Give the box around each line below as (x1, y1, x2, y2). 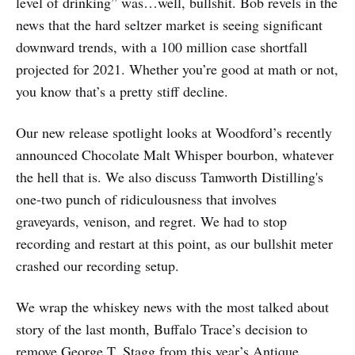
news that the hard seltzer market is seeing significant (16, 14, 323, 34)
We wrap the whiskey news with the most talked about (16, 296, 329, 316)
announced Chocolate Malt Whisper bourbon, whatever (16, 144, 334, 164)
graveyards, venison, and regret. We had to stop (16, 211, 287, 231)
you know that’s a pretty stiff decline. (16, 81, 228, 101)
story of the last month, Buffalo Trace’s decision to (16, 319, 307, 338)
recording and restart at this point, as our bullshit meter (16, 233, 333, 253)
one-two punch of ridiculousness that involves (16, 189, 277, 208)
